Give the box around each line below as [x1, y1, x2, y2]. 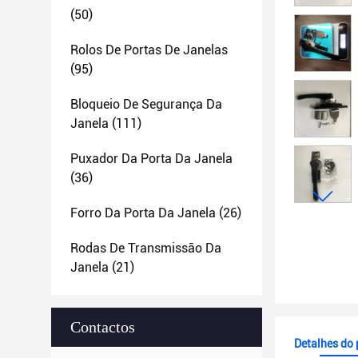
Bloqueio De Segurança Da [70, 97, 222, 112]
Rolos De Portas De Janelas [70, 42, 228, 58]
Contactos [70, 318, 135, 336]
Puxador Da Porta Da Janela [70, 151, 233, 166]
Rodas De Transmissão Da [70, 241, 221, 256]
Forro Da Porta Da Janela [70, 205, 216, 221]
